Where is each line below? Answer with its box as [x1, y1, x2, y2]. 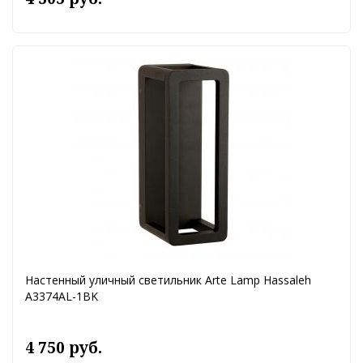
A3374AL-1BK [25, 288, 98, 305]
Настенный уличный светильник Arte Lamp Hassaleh [25, 272, 311, 288]
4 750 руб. [25, 337, 102, 359]
